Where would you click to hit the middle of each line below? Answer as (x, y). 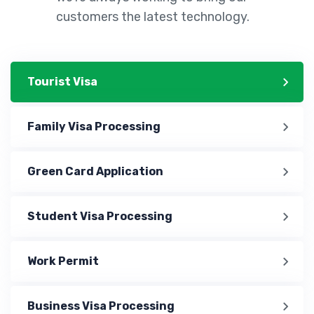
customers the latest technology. (153, 16)
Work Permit (63, 261)
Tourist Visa (62, 81)
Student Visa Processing (100, 216)
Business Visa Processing (101, 306)
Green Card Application (95, 171)
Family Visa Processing (94, 126)
